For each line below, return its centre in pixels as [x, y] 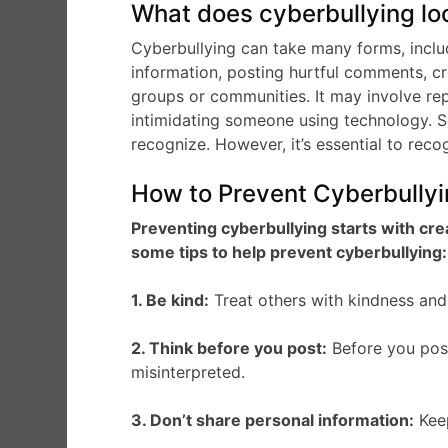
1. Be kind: [170, 299]
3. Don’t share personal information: [273, 419]
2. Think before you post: [229, 347]
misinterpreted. [188, 371]
